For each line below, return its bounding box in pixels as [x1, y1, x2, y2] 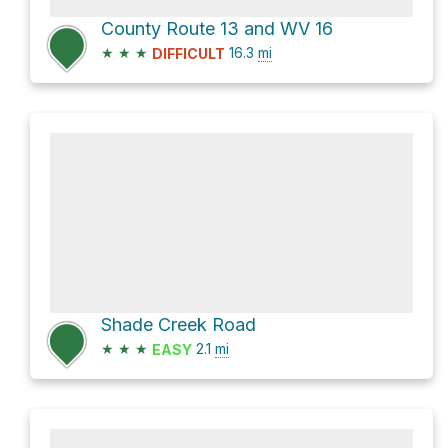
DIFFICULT [152, 45, 225, 63]
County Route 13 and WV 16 [101, 18, 333, 39]
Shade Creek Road [101, 314, 256, 336]
